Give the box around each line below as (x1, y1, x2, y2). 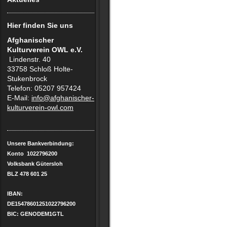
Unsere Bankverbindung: (7, 140, 74, 146)
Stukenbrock (7, 74, 47, 83)
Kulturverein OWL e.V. (7, 46, 83, 54)
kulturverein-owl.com (7, 103, 73, 111)
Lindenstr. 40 (7, 55, 51, 63)
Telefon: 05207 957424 (7, 84, 81, 92)
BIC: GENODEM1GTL (7, 211, 64, 217)
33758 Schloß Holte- (7, 65, 73, 73)
